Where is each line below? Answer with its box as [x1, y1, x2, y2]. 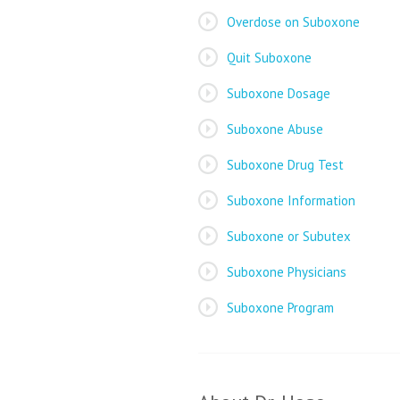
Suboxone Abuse [227, 121, 323, 137]
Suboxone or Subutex [227, 228, 351, 245]
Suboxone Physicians [227, 263, 346, 280]
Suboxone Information [227, 192, 355, 209]
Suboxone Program [227, 299, 334, 316]
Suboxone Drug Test [227, 156, 344, 173]
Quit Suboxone [227, 49, 312, 66]
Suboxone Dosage [227, 85, 330, 102]
